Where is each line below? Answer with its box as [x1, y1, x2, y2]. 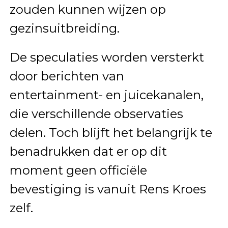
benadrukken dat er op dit [9, 144, 167, 159]
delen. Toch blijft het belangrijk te [9, 125, 212, 140]
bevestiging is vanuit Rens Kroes [9, 181, 206, 196]
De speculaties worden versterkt [9, 49, 204, 65]
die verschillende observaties [9, 106, 183, 121]
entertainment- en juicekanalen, [9, 87, 204, 102]
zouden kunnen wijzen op [9, 2, 166, 17]
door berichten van [9, 68, 124, 83]
